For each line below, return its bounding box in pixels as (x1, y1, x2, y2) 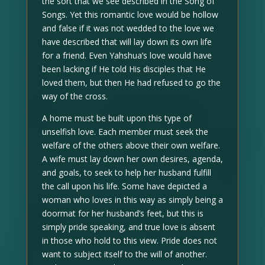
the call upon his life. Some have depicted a (41, 180, 207, 192)
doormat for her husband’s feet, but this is (41, 208, 203, 219)
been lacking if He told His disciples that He (41, 63, 206, 75)
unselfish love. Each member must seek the (41, 126, 208, 137)
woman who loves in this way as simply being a (41, 194, 223, 205)
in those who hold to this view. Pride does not (41, 235, 217, 246)
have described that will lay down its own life (41, 36, 212, 47)
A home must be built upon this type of (41, 112, 192, 124)
